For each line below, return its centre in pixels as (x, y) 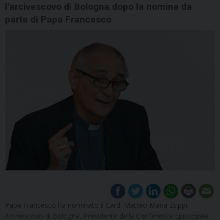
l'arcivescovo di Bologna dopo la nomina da (98, 7)
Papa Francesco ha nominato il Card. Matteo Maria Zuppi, (97, 205)
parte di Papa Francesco (58, 20)
